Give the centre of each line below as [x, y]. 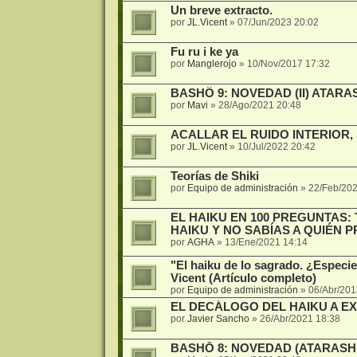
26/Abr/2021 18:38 [300, 318]
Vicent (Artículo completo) [243, 278]
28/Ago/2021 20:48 [259, 106]
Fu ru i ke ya [204, 52]
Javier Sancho [218, 318]
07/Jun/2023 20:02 [278, 23]
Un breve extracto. [221, 11]
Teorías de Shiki [214, 177]
